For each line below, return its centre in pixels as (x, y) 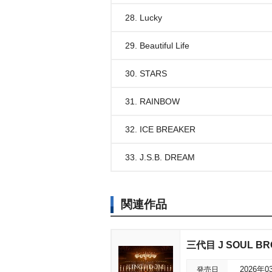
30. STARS (146, 73)
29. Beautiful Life (157, 46)
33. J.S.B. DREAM (160, 157)
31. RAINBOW (152, 101)
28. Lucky (144, 18)
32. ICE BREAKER (160, 129)
